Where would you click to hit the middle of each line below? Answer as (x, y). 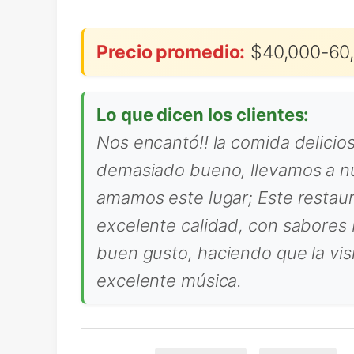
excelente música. (169, 281)
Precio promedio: (171, 52)
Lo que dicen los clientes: (203, 115)
